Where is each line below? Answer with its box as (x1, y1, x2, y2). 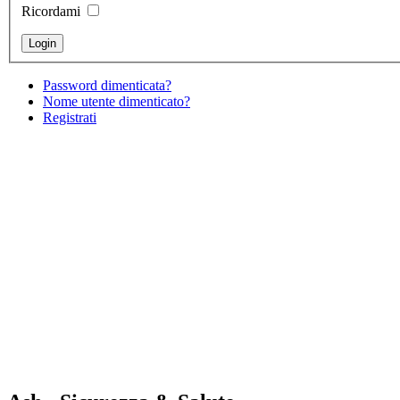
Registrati (43, 109, 96, 125)
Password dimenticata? (43, 77, 171, 93)
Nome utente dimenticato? (43, 93, 190, 109)
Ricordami (21, 3, 80, 19)
